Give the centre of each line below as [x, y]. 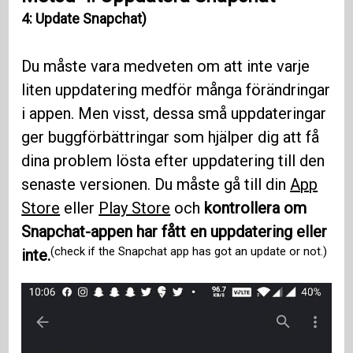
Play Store [135, 208]
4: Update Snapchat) [84, 19]
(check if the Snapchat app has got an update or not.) [189, 251]
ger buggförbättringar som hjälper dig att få [171, 137]
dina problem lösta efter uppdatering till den [173, 161]
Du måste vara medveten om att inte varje [166, 67]
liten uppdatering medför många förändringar [176, 90]
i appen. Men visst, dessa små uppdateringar [174, 114]
